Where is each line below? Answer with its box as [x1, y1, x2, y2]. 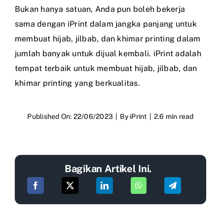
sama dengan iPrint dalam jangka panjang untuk [15, 19, 197, 29]
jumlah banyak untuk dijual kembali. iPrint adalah [15, 48, 201, 58]
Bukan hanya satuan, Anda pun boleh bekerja [15, 4, 185, 14]
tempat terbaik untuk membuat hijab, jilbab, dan [15, 63, 197, 73]
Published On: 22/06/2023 [27, 112, 113, 120]
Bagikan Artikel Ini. [65, 162, 151, 175]
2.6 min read [153, 112, 194, 120]
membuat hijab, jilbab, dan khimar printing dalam [15, 34, 201, 43]
